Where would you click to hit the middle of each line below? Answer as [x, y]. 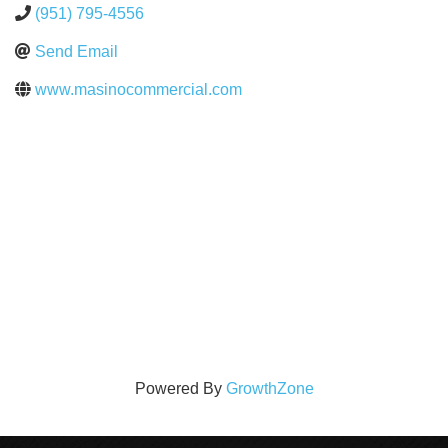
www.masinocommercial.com [138, 89]
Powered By [180, 389]
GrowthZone [269, 389]
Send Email [76, 51]
